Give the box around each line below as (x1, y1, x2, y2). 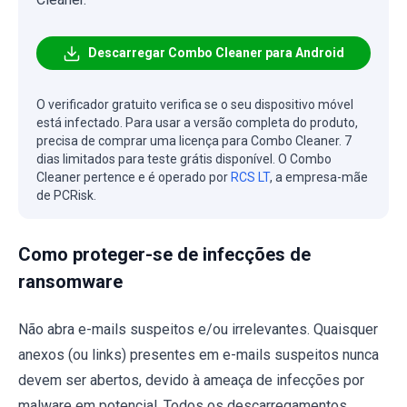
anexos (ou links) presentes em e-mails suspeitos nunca (18, 346, 379, 364)
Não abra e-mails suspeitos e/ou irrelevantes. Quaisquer (18, 321, 378, 339)
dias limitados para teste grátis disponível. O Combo (36, 152, 332, 167)
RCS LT (231, 170, 270, 185)
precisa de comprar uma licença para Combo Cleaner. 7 (36, 134, 352, 149)
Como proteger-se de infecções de (18, 243, 311, 266)
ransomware (18, 271, 123, 293)
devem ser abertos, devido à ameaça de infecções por (18, 372, 364, 390)
